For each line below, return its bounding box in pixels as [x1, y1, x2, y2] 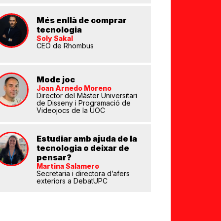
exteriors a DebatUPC [36, 177, 108, 185]
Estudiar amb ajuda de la [36, 134, 137, 144]
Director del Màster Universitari [36, 91, 137, 100]
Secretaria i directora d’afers [36, 169, 130, 178]
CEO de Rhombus [36, 41, 94, 50]
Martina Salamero [36, 162, 99, 170]
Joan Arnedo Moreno [36, 84, 111, 92]
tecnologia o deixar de [36, 143, 129, 153]
